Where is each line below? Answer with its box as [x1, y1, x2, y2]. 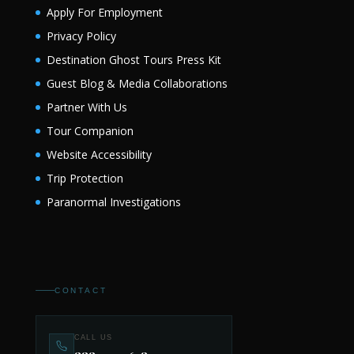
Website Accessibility [46, 147, 152, 163]
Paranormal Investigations [46, 194, 181, 210]
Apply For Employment [46, 5, 163, 21]
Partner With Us [46, 100, 127, 115]
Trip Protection [46, 171, 123, 186]
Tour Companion [46, 123, 134, 139]
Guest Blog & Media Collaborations [46, 76, 228, 92]
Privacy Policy [46, 28, 116, 44]
